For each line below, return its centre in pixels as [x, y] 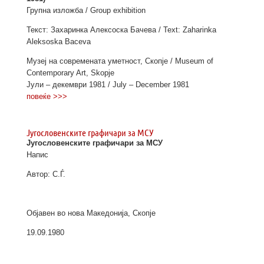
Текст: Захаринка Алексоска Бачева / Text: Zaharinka [121, 30]
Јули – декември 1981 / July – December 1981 [108, 85]
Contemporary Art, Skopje [70, 73]
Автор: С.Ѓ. [46, 174]
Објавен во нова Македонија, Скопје [91, 213]
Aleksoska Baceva [58, 42]
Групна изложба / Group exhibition [86, 10]
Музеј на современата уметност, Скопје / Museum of [120, 61]
